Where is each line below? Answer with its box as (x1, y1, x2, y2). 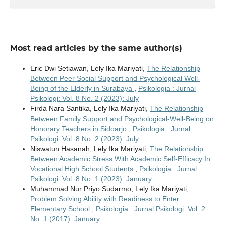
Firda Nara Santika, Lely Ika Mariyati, (30, 104, 150, 113)
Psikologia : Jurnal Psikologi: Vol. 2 (95, 205, 205, 213)
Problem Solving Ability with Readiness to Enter (30, 195, 179, 203)
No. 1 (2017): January (30, 215, 100, 223)
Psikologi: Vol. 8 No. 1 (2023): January (30, 175, 152, 183)
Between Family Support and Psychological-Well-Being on (30, 115, 214, 123)
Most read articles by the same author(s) (10, 43, 182, 53)
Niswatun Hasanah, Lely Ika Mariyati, (30, 145, 150, 153)
